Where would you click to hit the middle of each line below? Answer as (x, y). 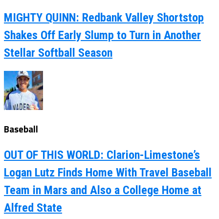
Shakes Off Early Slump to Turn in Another (102, 35)
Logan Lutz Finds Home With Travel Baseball (108, 172)
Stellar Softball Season (58, 53)
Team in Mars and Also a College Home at (103, 190)
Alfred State (33, 208)
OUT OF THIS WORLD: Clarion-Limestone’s (102, 155)
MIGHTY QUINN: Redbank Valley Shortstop (104, 18)
